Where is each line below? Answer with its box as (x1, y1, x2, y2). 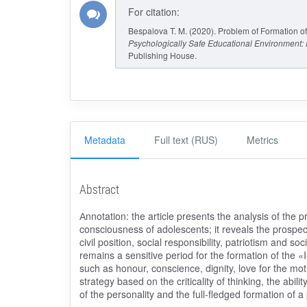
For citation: (127, 4, 180, 19)
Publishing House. (127, 49, 197, 61)
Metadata (84, 133, 125, 147)
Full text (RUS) (154, 133, 218, 147)
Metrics (247, 133, 278, 147)
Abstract (79, 180, 119, 197)
